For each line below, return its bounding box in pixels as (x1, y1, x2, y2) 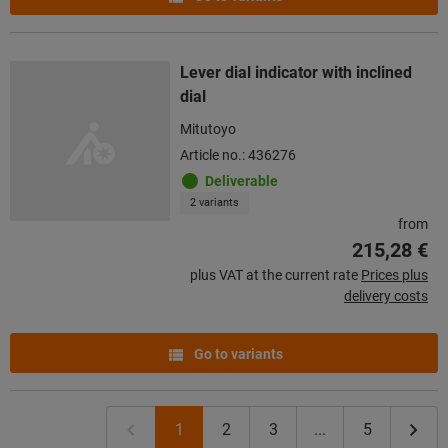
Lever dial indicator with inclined (180, 62, 412, 82)
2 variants (190, 195, 239, 209)
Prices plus (361, 266, 428, 283)
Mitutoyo (180, 120, 236, 137)
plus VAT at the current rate (190, 266, 358, 283)
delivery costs (344, 287, 428, 304)
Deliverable (205, 172, 278, 189)
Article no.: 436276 (180, 146, 296, 163)
